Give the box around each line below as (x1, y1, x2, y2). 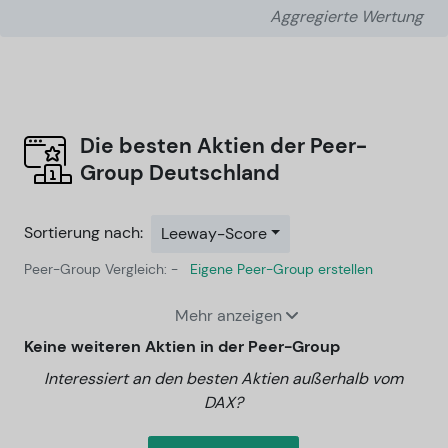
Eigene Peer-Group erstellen (190, 259, 373, 278)
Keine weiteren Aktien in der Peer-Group (24, 335, 340, 357)
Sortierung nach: (24, 221, 143, 243)
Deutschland (144, 158, 280, 187)
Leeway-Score (160, 222, 267, 244)
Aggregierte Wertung (270, 5, 423, 27)
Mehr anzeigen (174, 304, 286, 326)
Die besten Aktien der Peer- (80, 131, 367, 160)
